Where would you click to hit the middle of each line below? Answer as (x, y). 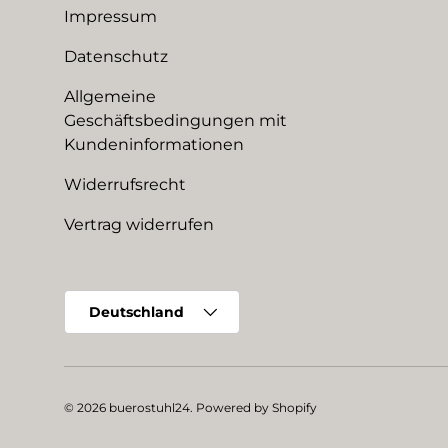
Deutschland (136, 311)
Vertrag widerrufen (139, 224)
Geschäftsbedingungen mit (175, 120)
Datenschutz (116, 56)
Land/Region (111, 299)
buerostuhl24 (149, 407)
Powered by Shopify (256, 407)
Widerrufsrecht (125, 184)
